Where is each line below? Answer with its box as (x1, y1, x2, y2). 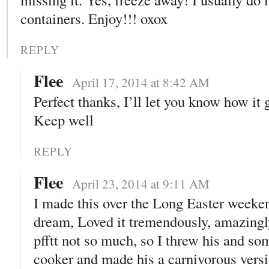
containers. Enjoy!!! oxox (20, 8, 168, 29)
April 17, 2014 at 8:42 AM (72, 74, 210, 91)
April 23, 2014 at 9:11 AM (72, 175, 210, 193)
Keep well (34, 110, 94, 130)
